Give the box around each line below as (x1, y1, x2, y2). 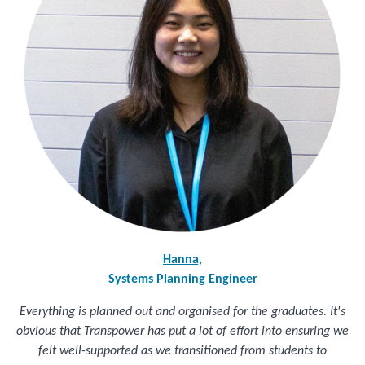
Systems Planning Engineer (108, 273, 257, 287)
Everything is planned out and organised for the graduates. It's (20, 306, 345, 319)
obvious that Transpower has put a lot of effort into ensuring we (16, 325, 349, 339)
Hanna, (163, 253, 202, 267)
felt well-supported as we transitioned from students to (38, 345, 327, 358)
